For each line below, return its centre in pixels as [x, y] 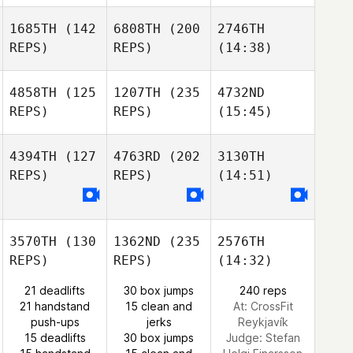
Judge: [245, 338]
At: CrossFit [263, 306]
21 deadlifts [55, 290]
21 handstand [55, 306]
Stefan [282, 338]
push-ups [55, 322]
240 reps [263, 290]
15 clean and [159, 306]
